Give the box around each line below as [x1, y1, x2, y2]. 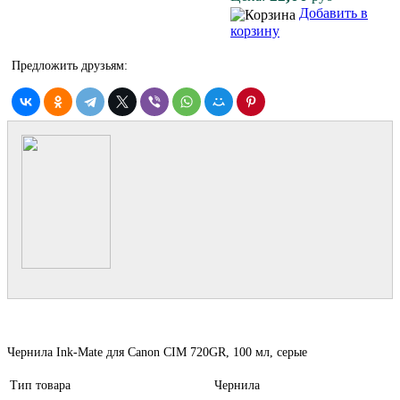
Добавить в [299, 5, 368, 21]
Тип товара [10, 379, 71, 393]
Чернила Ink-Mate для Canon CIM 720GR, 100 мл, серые [7, 346, 307, 360]
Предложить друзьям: [12, 59, 128, 73]
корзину [230, 22, 279, 38]
